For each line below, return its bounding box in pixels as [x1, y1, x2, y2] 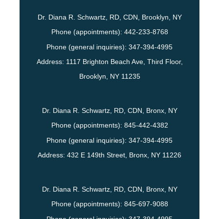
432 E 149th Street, [67, 151, 129, 159]
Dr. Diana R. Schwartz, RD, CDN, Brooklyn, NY [37, 13, 182, 22]
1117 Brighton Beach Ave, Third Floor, [66, 58, 183, 66]
